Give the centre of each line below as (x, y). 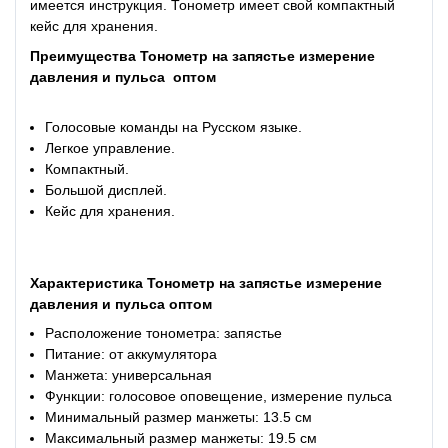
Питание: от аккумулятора (131, 353)
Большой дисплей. (106, 190)
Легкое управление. (110, 148)
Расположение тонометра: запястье (164, 332)
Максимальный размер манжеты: (155, 437)
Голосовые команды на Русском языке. (174, 127)
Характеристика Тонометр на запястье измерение (206, 282)
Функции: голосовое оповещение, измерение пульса (219, 395)
